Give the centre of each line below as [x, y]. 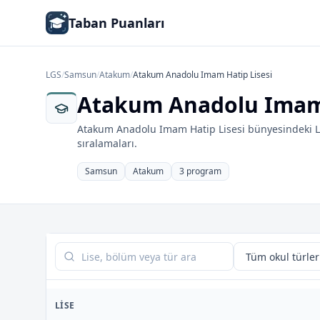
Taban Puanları [116, 23]
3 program [200, 171]
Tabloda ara [86, 250]
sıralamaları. [107, 143]
